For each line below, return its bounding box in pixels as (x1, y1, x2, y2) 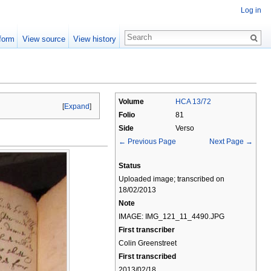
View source (22, 34, 65, 44)
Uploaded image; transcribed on (119, 175, 224, 183)
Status (119, 162, 141, 170)
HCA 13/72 (175, 97, 211, 106)
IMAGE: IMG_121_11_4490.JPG (119, 212, 224, 221)
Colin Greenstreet (119, 239, 177, 247)
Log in (241, 6, 261, 15)
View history (73, 34, 116, 44)
